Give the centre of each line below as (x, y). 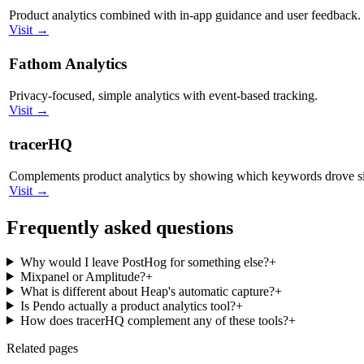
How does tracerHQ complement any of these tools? (154, 320)
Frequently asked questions (120, 227)
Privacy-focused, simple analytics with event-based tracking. (163, 96)
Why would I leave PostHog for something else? (144, 262)
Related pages (42, 348)
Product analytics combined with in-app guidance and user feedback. (185, 15)
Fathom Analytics (68, 64)
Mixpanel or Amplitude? (82, 276)
